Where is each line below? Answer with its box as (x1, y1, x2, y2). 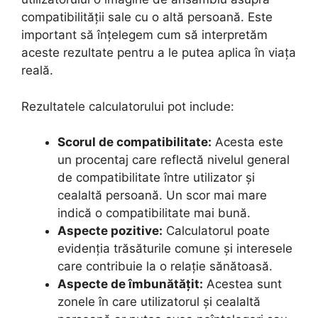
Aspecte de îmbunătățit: (57, 277, 203, 291)
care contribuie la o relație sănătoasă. (57, 259, 273, 273)
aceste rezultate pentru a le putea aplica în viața (21, 45, 296, 60)
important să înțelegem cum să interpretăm (21, 28, 268, 42)
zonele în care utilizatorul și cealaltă (57, 295, 261, 309)
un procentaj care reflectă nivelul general (57, 153, 290, 167)
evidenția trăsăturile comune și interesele (57, 241, 292, 256)
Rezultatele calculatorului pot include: (21, 99, 234, 114)
